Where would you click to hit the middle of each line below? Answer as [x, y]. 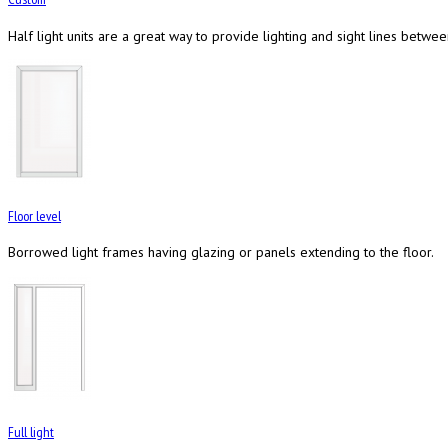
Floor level [34, 215]
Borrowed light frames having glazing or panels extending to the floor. [221, 252]
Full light [31, 431]
